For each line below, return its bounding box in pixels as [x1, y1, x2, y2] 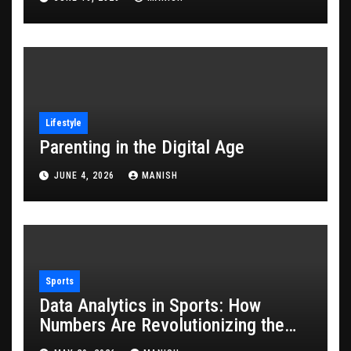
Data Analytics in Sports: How [39, 295, 261, 317]
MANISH [142, 169, 178, 181]
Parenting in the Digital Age [39, 136, 244, 159]
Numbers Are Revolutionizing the [39, 314, 284, 337]
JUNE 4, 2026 [54, 169, 118, 181]
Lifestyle [45, 118, 81, 129]
